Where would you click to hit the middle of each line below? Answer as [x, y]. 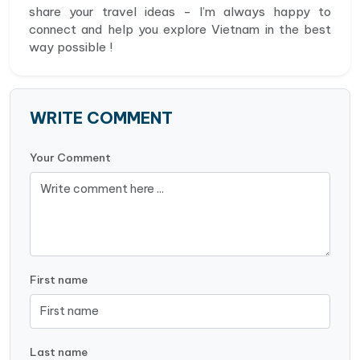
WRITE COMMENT [101, 118]
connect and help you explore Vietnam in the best [180, 30]
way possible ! [71, 47]
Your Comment [70, 158]
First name [59, 280]
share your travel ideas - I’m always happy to [180, 12]
